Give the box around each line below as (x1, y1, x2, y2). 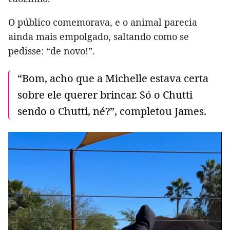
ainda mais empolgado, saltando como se (8, 30, 189, 43)
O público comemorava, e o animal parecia (8, 16, 197, 29)
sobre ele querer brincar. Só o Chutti (17, 88, 193, 102)
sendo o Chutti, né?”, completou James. (17, 104, 206, 119)
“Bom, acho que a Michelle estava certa (17, 71, 208, 86)
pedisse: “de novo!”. (8, 45, 95, 57)
